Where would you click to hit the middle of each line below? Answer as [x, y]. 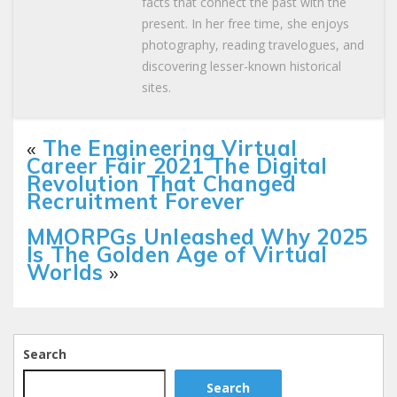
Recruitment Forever [136, 202]
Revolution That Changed [162, 184]
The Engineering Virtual [170, 148]
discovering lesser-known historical [241, 66]
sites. [156, 88]
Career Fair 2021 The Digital [177, 166]
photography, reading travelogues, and [253, 45]
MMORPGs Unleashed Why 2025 [197, 237]
